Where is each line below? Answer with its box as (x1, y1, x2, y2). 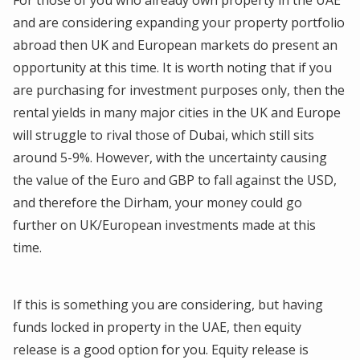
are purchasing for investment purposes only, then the (13, 80, 345, 99)
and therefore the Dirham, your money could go (13, 193, 302, 211)
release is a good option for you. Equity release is (13, 340, 309, 358)
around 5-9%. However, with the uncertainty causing (13, 148, 327, 166)
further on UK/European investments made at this (13, 215, 316, 234)
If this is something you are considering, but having (13, 295, 323, 313)
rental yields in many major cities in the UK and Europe (13, 103, 341, 121)
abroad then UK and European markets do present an (13, 35, 337, 54)
